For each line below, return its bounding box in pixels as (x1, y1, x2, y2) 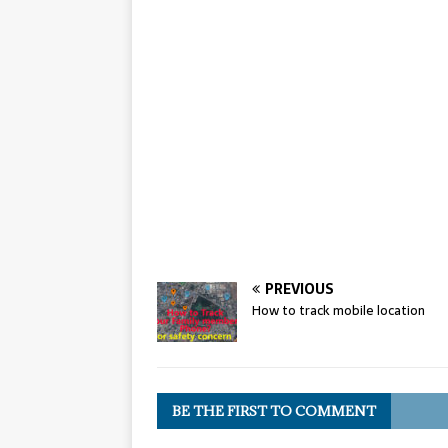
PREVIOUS (265, 278, 334, 301)
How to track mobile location (252, 300, 425, 322)
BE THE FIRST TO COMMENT (172, 402, 376, 421)
